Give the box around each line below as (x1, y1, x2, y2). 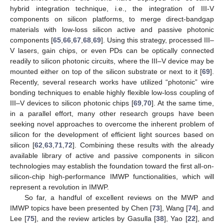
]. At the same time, (151, 98, 214, 107)
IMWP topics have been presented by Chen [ (10, 203, 152, 212)
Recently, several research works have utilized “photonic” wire (10, 77, 214, 86)
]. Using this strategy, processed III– (101, 35, 214, 44)
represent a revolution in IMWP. (10, 182, 109, 191)
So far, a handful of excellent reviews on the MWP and (24, 193, 214, 201)
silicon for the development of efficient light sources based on (10, 130, 214, 138)
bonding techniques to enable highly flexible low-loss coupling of (10, 88, 214, 96)
